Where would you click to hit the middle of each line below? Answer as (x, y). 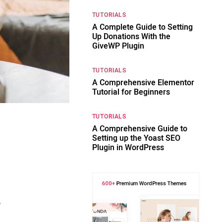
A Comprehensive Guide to (139, 129)
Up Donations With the (131, 37)
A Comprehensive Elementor (143, 83)
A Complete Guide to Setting (142, 27)
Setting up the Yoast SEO (136, 138)
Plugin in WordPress (128, 148)
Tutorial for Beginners (131, 92)
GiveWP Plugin (118, 46)
